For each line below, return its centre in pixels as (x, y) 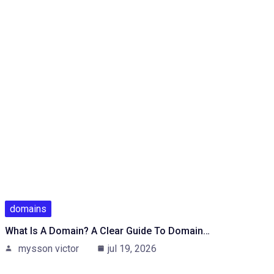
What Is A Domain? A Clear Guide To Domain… (107, 231)
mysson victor (49, 248)
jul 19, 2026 (132, 248)
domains (28, 209)
